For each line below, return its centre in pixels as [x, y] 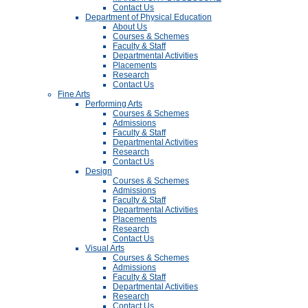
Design [99, 171]
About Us [130, 27]
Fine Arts [74, 94]
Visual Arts [105, 248]
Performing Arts [114, 104]
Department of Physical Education [148, 17]
